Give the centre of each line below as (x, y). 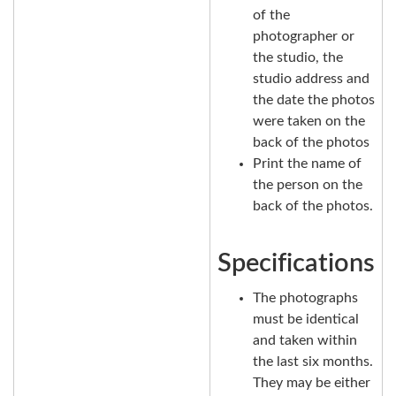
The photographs (305, 298)
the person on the (308, 184)
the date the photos (314, 99)
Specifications (296, 263)
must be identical (306, 320)
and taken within (305, 341)
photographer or (304, 36)
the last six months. (313, 362)
